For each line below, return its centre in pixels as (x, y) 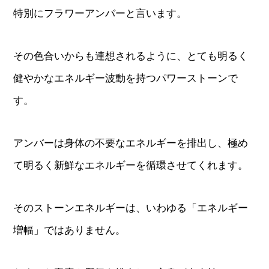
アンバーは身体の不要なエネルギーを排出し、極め (131, 143)
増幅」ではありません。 (70, 230)
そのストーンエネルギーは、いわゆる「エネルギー (131, 208)
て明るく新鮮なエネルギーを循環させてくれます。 (131, 165)
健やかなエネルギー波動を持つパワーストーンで (126, 78)
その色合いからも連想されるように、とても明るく (131, 56)
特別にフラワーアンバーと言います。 (100, 14)
